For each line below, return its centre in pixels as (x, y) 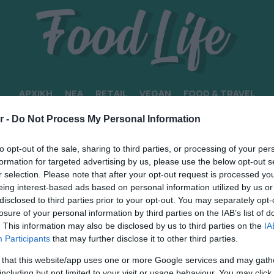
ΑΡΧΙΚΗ (36, 94)
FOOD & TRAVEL (219, 94)
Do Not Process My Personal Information (106, 119)
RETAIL (111, 94)
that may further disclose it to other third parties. (144, 239)
